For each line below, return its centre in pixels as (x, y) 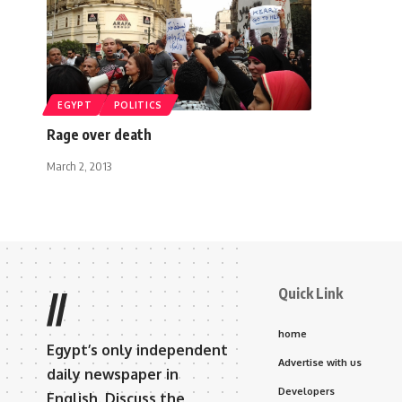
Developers (306, 391)
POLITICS (138, 105)
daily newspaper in (113, 374)
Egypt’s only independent (137, 350)
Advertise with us (320, 362)
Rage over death (99, 134)
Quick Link (310, 293)
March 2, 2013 (79, 166)
